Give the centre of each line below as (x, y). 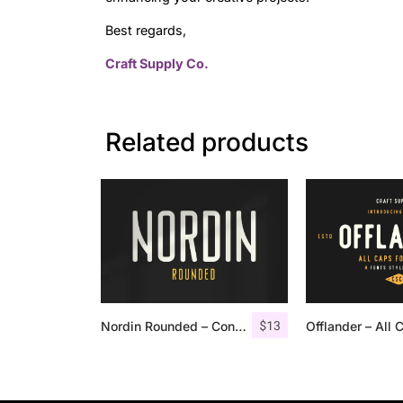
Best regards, (146, 31)
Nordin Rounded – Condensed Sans (241, 327)
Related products (207, 142)
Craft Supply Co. (157, 64)
